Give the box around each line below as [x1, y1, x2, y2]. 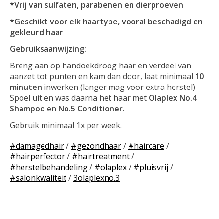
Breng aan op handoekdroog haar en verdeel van [10, 60, 191, 71]
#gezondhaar [71, 140, 121, 151]
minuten [10, 81, 44, 92]
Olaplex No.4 [149, 92, 197, 103]
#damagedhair [10, 140, 64, 151]
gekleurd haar [10, 26, 63, 38]
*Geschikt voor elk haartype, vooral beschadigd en [10, 16, 203, 27]
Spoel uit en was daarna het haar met [10, 92, 149, 103]
